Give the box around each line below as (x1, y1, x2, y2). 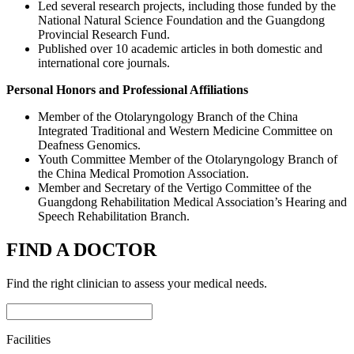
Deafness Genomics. (38, 138, 141, 153)
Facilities (6, 333, 51, 347)
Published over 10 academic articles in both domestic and (38, 42, 322, 56)
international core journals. (38, 56, 170, 70)
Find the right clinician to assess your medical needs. (6, 277, 267, 291)
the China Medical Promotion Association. (38, 167, 249, 181)
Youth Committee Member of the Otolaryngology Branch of (38, 153, 337, 167)
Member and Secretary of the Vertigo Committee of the (38, 181, 311, 195)
